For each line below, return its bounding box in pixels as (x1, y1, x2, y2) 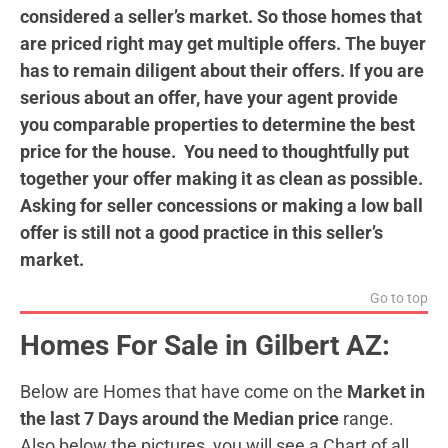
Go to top (370, 289, 428, 307)
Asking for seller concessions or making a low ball (20, 194, 423, 216)
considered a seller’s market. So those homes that (20, 5, 422, 27)
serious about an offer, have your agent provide (20, 86, 398, 108)
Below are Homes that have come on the (20, 380, 343, 402)
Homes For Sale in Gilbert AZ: (20, 328, 390, 362)
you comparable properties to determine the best (20, 113, 415, 135)
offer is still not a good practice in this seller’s (20, 221, 383, 243)
